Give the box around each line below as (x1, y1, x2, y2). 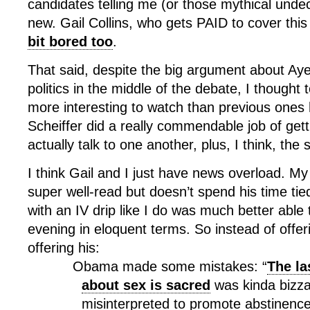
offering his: (28, 240, 100, 255)
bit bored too (28, 34, 113, 49)
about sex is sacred (82, 277, 210, 293)
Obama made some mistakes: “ (73, 259, 267, 274)
